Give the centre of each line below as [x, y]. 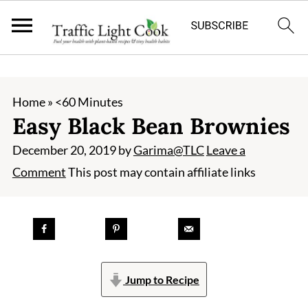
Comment [39, 172]
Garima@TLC [168, 150]
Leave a [225, 150]
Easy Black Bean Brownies [151, 126]
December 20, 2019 [64, 150]
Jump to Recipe [162, 279]
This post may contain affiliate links [161, 172]
